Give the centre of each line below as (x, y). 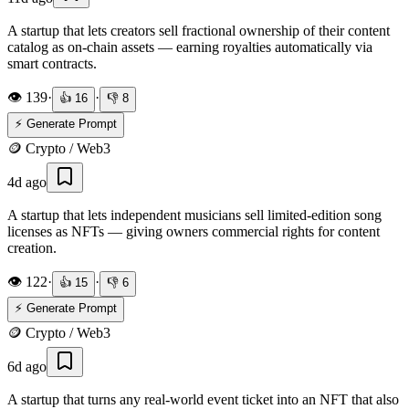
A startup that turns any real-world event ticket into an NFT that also (203, 399)
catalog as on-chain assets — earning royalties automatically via (190, 47)
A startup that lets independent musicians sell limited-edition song (194, 215)
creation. (32, 247)
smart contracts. (52, 63)
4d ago (27, 182)
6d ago (27, 366)
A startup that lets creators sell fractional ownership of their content (199, 30)
